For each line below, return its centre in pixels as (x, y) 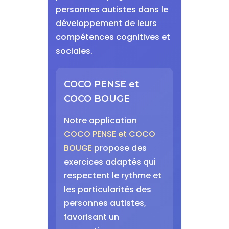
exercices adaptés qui (110, 162)
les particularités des (107, 189)
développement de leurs (106, 23)
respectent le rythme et (112, 176)
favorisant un (91, 217)
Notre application (100, 120)
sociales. (74, 51)
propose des (119, 148)
